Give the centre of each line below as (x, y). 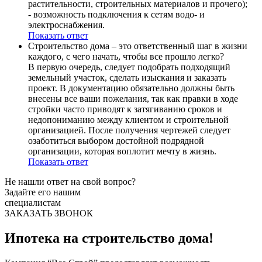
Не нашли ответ (37, 182)
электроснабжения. (66, 25)
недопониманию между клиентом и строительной (128, 120)
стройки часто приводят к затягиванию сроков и (125, 109)
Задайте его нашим (43, 192)
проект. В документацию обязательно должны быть (131, 88)
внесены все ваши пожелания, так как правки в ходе (133, 99)
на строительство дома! (137, 238)
